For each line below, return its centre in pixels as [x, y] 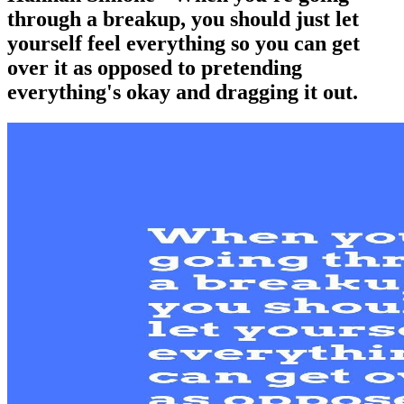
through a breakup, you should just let [183, 18]
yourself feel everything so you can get [184, 43]
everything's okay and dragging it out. [183, 92]
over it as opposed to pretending [155, 67]
